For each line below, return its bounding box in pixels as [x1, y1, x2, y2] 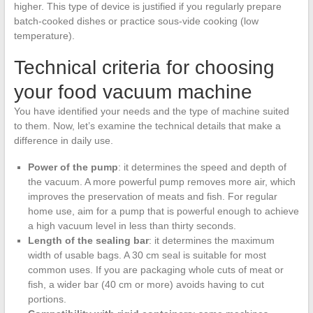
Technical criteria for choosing [13, 57, 275, 79]
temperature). [13, 30, 75, 42]
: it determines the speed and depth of [117, 161, 286, 173]
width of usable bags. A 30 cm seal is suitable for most [27, 249, 266, 261]
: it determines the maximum [148, 235, 275, 247]
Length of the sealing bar [27, 235, 149, 247]
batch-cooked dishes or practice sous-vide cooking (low [13, 15, 259, 27]
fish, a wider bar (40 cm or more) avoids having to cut [27, 279, 264, 291]
